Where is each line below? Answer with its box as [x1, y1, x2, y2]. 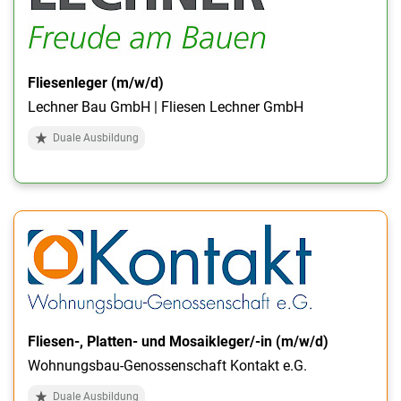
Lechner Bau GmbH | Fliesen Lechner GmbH [28, 98, 303, 115]
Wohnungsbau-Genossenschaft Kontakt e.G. [28, 356, 307, 374]
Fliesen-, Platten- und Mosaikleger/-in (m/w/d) [28, 332, 328, 350]
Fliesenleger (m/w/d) [28, 73, 164, 91]
